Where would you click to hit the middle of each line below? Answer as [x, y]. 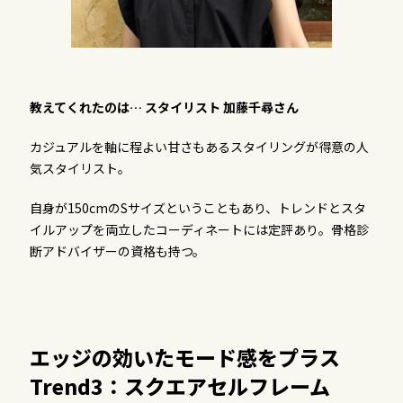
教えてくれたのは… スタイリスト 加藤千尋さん [164, 107]
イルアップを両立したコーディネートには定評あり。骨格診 [199, 229]
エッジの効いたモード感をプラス [184, 357]
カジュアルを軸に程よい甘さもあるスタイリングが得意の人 [199, 146]
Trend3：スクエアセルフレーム [179, 385]
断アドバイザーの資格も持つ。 [117, 251]
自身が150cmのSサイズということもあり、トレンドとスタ [197, 207]
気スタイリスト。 [80, 168]
